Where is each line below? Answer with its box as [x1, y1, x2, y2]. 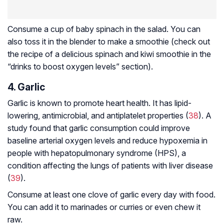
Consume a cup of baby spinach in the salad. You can [7, 24, 200, 34]
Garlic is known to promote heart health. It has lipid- [7, 98, 191, 108]
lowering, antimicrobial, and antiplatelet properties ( [7, 110, 188, 121]
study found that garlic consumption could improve [7, 123, 190, 133]
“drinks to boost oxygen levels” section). [7, 61, 153, 72]
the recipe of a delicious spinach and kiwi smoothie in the [7, 49, 211, 59]
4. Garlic [7, 81, 45, 93]
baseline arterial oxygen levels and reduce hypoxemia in [7, 135, 207, 146]
